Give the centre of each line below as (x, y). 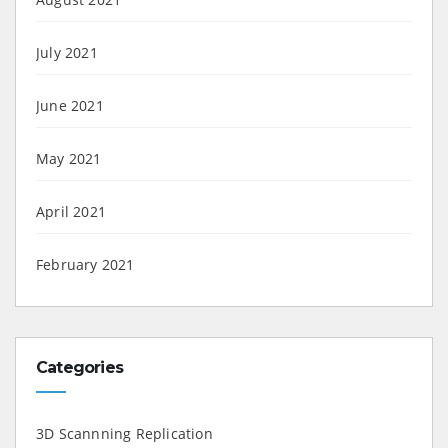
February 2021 (85, 264)
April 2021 (71, 211)
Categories (79, 367)
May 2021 (69, 158)
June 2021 (70, 105)
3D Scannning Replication (124, 433)
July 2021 (67, 52)
